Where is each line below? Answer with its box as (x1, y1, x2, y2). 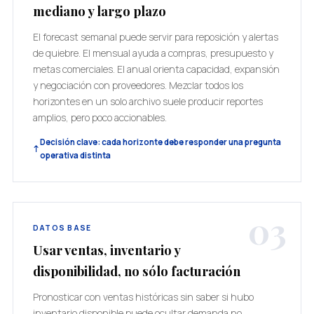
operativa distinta (39, 150, 111, 161)
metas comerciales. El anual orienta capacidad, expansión (32, 62, 280, 76)
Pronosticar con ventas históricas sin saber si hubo (32, 290, 254, 303)
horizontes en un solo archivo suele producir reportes (32, 95, 263, 108)
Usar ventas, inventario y (32, 241, 180, 259)
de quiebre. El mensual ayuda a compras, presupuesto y (32, 46, 273, 60)
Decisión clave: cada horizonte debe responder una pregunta (39, 137, 281, 147)
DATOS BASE (32, 223, 92, 233)
